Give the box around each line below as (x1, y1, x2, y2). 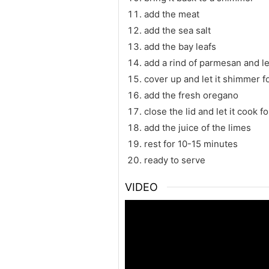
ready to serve (144, 154, 205, 166)
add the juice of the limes (144, 122, 251, 134)
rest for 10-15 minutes (144, 138, 238, 150)
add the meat (144, 8, 199, 20)
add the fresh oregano (144, 89, 238, 101)
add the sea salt (144, 25, 211, 37)
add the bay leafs (144, 41, 216, 53)
